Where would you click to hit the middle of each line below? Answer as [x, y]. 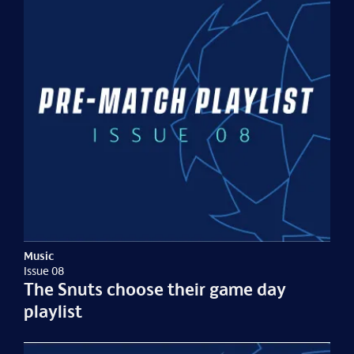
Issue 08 [44, 270]
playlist [53, 311]
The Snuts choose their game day [155, 289]
